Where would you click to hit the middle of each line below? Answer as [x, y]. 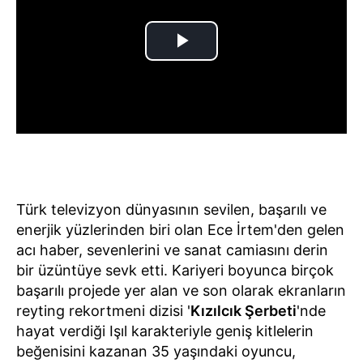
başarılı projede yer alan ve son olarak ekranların [181, 290]
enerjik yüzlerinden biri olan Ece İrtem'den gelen [180, 229]
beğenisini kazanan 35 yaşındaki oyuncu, [156, 351]
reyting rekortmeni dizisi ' [103, 310]
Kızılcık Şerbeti [243, 310]
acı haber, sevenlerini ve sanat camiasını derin [172, 250]
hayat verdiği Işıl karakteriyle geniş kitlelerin [165, 331]
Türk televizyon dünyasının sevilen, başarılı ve [171, 209]
